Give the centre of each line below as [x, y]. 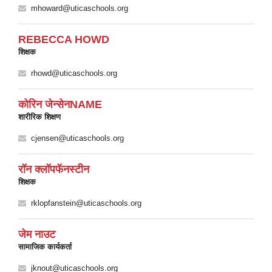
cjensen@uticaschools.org [77, 138]
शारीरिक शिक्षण [39, 117]
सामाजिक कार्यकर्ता [45, 247]
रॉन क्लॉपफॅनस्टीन [54, 169]
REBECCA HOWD [64, 39]
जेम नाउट [37, 234]
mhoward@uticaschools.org [80, 8]
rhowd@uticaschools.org [74, 73]
